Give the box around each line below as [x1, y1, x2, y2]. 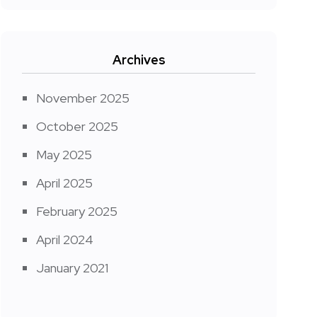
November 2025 [36, 90, 129, 106]
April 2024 [36, 231, 93, 248]
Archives [112, 52, 166, 68]
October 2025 [36, 118, 118, 134]
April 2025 [36, 175, 93, 191]
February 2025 [36, 203, 117, 219]
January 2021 [36, 260, 108, 276]
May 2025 [36, 146, 92, 163]
